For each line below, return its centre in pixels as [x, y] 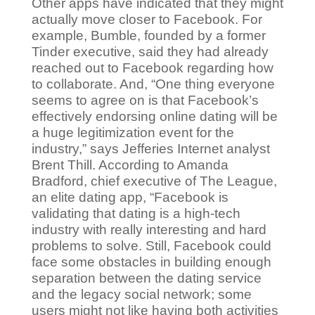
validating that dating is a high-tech [136, 213]
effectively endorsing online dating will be [154, 116]
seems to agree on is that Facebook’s [145, 100]
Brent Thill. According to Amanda [130, 165]
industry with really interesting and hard [149, 230]
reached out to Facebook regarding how [152, 68]
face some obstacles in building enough [151, 262]
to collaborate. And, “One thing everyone [153, 84]
